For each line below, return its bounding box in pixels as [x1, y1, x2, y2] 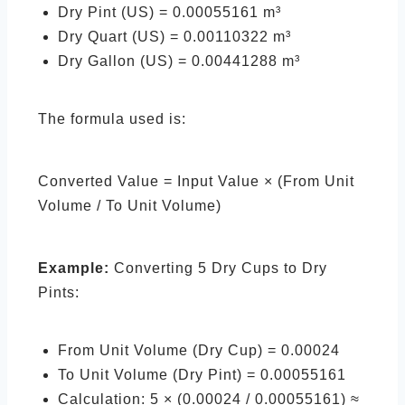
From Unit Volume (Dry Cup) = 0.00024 [58, 343, 340, 358]
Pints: [38, 285, 80, 300]
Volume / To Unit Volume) [38, 198, 221, 213]
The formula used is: [38, 111, 186, 127]
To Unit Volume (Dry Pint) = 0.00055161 [58, 367, 346, 382]
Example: [38, 260, 109, 276]
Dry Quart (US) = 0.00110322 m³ [58, 29, 291, 44]
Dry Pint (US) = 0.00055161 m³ [58, 5, 281, 20]
